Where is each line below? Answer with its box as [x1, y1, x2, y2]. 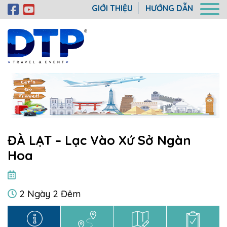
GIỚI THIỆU [92, 3, 133, 13]
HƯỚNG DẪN [145, 3, 193, 13]
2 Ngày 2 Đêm [17, 188, 81, 200]
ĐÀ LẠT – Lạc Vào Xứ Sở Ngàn [8, 132, 191, 148]
